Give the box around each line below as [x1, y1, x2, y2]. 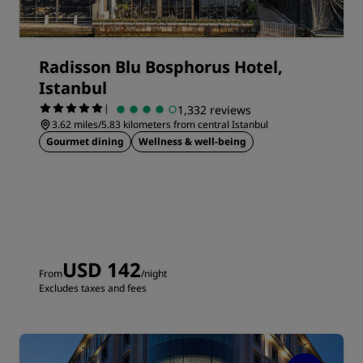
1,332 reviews [177, 101, 251, 117]
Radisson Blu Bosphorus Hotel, [39, 56, 283, 78]
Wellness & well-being [139, 135, 246, 148]
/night [141, 267, 167, 280]
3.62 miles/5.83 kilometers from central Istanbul [52, 117, 268, 131]
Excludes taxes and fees [39, 281, 147, 295]
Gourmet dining [46, 135, 124, 148]
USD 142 [62, 256, 141, 283]
